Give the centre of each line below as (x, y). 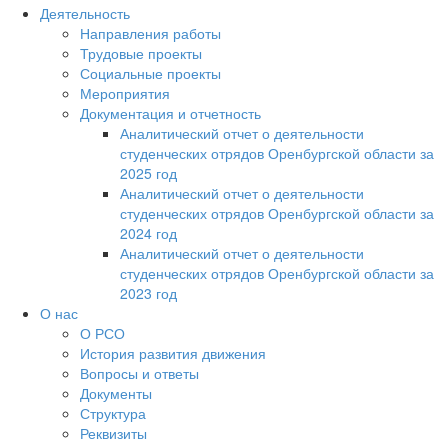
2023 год (148, 293)
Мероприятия (125, 93)
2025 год (148, 173)
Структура (113, 413)
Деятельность (85, 13)
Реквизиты (113, 433)
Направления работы (150, 33)
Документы (116, 393)
